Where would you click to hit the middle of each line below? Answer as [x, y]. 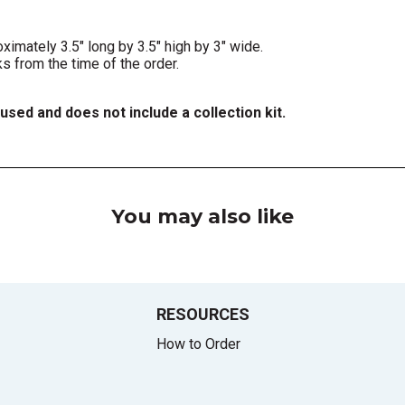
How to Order [198, 344]
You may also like [202, 216]
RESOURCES [202, 314]
